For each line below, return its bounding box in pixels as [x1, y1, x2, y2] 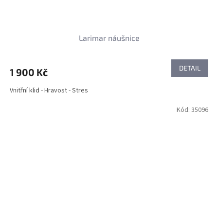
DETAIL [179, 63, 200, 72]
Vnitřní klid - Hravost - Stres [10, 85, 88, 95]
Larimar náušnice [78, 33, 140, 42]
